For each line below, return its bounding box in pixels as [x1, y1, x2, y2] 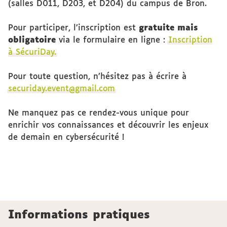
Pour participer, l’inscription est [8, 24, 139, 32]
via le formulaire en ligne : [56, 36, 168, 45]
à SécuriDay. [8, 48, 56, 57]
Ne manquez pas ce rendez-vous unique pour [8, 109, 189, 118]
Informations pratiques [8, 210, 150, 221]
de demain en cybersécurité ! [8, 133, 124, 142]
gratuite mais [139, 24, 198, 32]
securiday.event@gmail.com [8, 85, 115, 93]
